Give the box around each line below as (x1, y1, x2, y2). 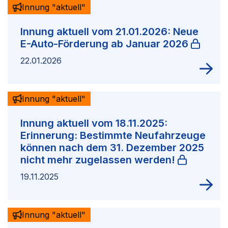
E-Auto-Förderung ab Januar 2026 (20, 38, 188, 50)
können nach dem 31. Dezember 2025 (20, 141, 204, 154)
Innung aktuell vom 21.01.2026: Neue (20, 25, 198, 38)
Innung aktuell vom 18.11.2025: (20, 117, 167, 130)
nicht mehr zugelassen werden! (20, 154, 175, 166)
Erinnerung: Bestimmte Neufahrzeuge (20, 129, 206, 142)
